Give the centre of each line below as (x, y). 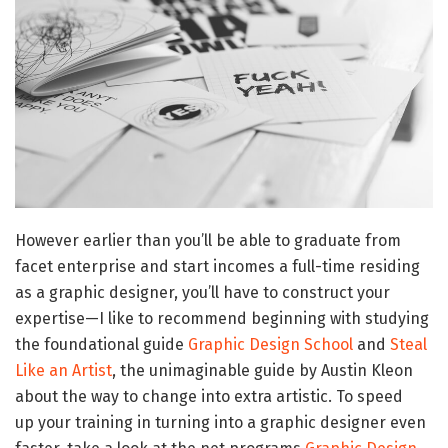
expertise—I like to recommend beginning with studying (222, 318)
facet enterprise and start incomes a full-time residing (217, 266)
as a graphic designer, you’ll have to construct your (202, 292)
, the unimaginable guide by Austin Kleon (262, 370)
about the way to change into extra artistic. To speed (209, 396)
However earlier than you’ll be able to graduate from (208, 240)
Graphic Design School (270, 344)
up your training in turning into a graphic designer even (220, 422)
